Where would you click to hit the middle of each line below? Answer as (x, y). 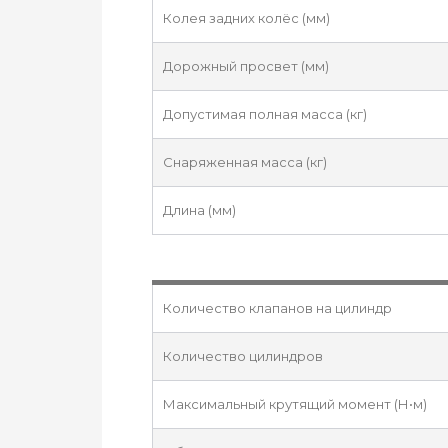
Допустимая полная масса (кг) (265, 114)
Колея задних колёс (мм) (246, 18)
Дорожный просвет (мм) (246, 66)
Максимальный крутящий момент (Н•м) (295, 404)
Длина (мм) (199, 210)
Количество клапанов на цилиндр (277, 308)
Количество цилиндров (243, 356)
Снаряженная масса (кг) (245, 162)
